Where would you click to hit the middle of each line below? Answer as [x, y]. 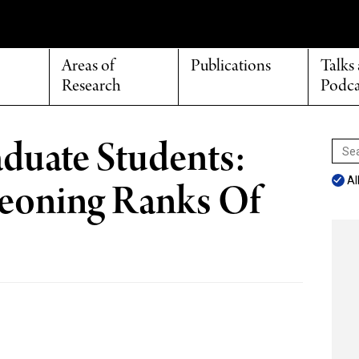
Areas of [88, 67]
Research [91, 87]
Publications [231, 67]
